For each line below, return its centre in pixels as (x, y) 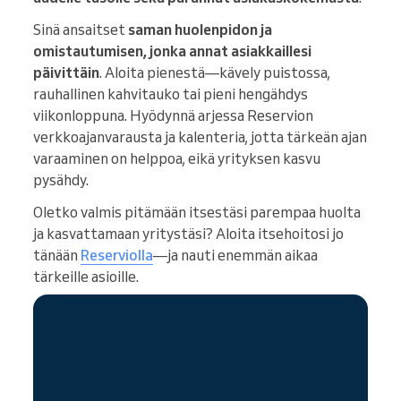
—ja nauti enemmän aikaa (235, 255)
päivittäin (66, 72)
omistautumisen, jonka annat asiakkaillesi (172, 51)
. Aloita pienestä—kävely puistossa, (215, 72)
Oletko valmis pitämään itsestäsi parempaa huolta (197, 212)
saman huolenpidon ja (200, 29)
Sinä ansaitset (81, 29)
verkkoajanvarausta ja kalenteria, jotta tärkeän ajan (200, 137)
